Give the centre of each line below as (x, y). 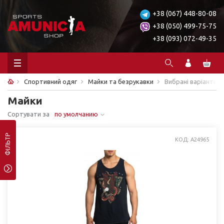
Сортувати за (28, 114)
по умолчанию (76, 114)
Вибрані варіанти (191, 81)
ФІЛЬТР (8, 144)
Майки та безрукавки (121, 81)
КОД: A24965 (192, 139)
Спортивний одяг (50, 81)
